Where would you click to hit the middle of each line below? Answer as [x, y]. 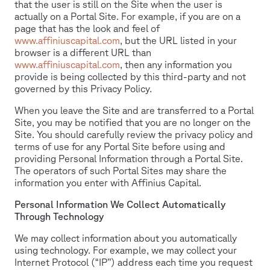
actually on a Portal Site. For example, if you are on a [127, 17]
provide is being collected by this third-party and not [130, 77]
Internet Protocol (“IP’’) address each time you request [133, 262]
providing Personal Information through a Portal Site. [129, 159]
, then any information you [176, 65]
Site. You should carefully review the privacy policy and [134, 135]
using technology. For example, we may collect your [126, 250]
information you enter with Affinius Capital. [108, 183]
